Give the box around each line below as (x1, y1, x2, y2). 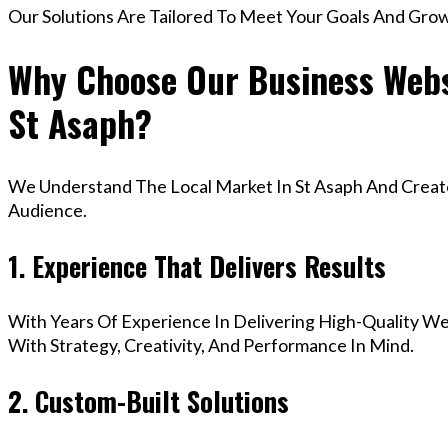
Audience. (8, 199, 87, 222)
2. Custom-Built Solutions (8, 381, 289, 422)
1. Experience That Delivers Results (8, 245, 386, 286)
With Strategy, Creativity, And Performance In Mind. (8, 334, 414, 357)
